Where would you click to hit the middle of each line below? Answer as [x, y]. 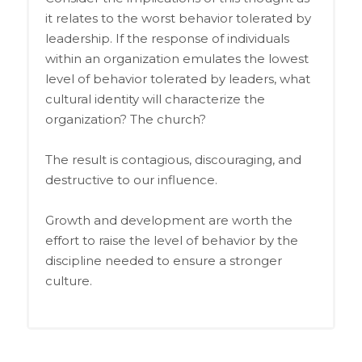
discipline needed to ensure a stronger [163, 260]
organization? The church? [125, 119]
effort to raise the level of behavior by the [171, 240]
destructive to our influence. [131, 179]
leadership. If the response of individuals [167, 38]
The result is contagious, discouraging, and [173, 159]
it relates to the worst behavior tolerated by [178, 18]
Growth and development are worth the [168, 220]
